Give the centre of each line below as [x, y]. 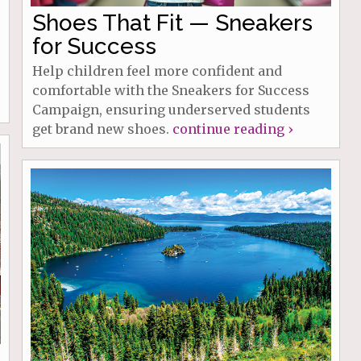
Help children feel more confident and [157, 71]
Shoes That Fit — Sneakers [172, 23]
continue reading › [232, 129]
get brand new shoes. [102, 129]
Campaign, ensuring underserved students [171, 110]
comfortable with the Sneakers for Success [170, 91]
